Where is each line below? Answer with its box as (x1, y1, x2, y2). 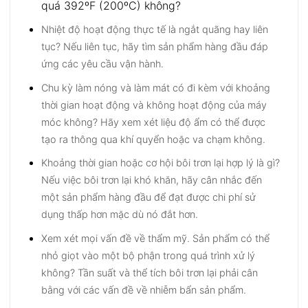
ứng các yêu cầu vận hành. (41, 58, 164, 70)
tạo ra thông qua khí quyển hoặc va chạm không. (41, 133, 265, 145)
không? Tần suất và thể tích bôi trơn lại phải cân (41, 266, 258, 278)
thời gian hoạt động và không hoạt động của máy (41, 98, 267, 111)
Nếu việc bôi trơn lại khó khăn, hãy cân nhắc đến (41, 174, 262, 186)
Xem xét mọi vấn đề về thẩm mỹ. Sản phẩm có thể (41, 232, 269, 244)
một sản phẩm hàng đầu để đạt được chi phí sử (41, 191, 256, 203)
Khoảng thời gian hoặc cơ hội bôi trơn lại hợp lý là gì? (41, 157, 280, 169)
